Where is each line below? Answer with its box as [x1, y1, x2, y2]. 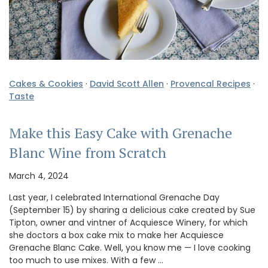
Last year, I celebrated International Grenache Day [9, 191, 220, 204]
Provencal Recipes [170, 78, 251, 90]
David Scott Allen [90, 78, 164, 90]
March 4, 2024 [9, 170, 69, 182]
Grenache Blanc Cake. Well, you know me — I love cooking [9, 242, 251, 254]
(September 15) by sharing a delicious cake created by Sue [9, 204, 255, 217]
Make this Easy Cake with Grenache [9, 123, 232, 143]
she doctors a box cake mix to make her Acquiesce [9, 229, 224, 242]
